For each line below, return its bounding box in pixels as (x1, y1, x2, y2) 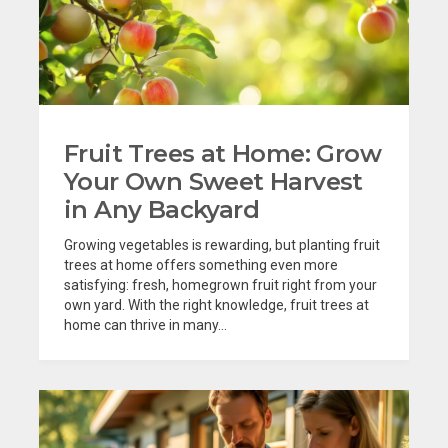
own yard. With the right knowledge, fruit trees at (64, 296, 369, 313)
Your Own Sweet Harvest (64, 166, 363, 196)
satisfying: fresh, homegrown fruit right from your (64, 276, 377, 293)
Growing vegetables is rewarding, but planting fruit (64, 236, 380, 253)
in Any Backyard (64, 194, 259, 224)
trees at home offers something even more (64, 256, 338, 273)
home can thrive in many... (64, 316, 227, 333)
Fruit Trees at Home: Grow (64, 138, 381, 168)
